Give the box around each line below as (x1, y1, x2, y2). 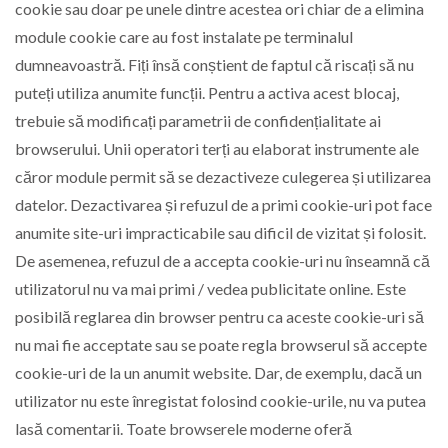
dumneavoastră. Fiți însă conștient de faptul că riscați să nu (15, 55, 414, 75)
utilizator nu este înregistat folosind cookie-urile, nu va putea (15, 391, 426, 411)
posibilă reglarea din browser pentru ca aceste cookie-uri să (15, 307, 424, 327)
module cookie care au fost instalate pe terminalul (15, 27, 353, 47)
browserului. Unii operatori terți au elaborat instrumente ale (15, 139, 419, 159)
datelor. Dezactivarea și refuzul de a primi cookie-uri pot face (15, 195, 432, 215)
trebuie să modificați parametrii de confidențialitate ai (15, 111, 381, 131)
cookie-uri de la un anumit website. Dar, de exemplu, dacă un (15, 363, 422, 383)
